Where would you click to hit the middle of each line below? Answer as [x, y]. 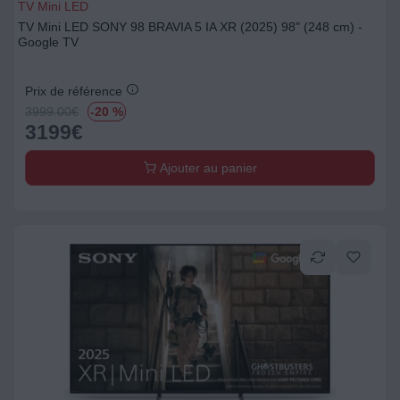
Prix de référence [75, 91]
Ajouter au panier [206, 168]
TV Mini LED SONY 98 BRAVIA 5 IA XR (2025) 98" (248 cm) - [190, 27]
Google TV [48, 42]
